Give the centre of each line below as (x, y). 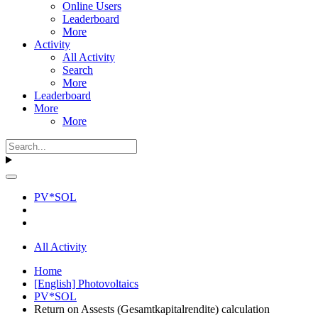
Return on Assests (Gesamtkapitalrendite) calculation (152, 309)
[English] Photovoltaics (86, 283)
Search (78, 70)
